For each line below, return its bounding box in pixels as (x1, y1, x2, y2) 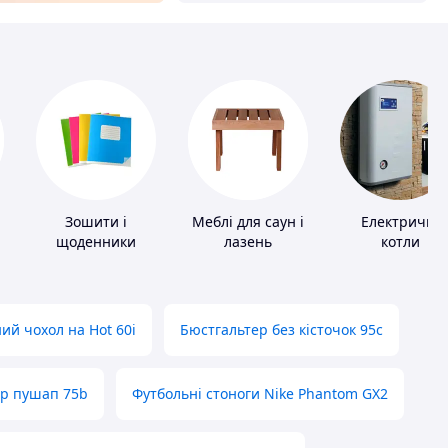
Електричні (361, 212, 439, 232)
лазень (224, 232, 272, 252)
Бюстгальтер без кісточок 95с (180, 320, 383, 340)
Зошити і (65, 212, 127, 232)
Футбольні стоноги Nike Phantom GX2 (132, 384, 388, 404)
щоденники (56, 232, 136, 252)
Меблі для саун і (192, 212, 304, 232)
